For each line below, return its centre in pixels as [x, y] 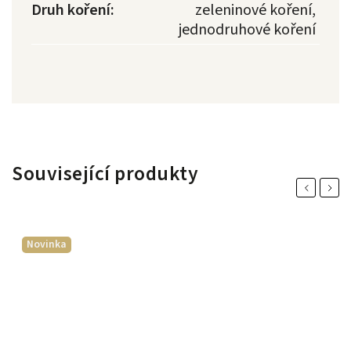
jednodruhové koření [247, 30]
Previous [320, 188]
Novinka [47, 244]
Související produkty [105, 174]
